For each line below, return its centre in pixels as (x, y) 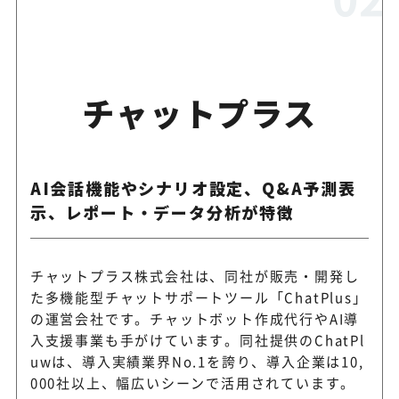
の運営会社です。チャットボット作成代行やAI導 (195, 318)
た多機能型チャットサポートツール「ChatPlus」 (199, 297)
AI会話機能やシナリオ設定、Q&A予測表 (193, 187)
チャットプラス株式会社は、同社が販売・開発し (195, 275)
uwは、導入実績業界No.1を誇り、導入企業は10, (197, 361)
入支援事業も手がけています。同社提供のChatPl (197, 339)
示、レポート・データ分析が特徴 (162, 212)
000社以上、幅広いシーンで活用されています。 (193, 382)
